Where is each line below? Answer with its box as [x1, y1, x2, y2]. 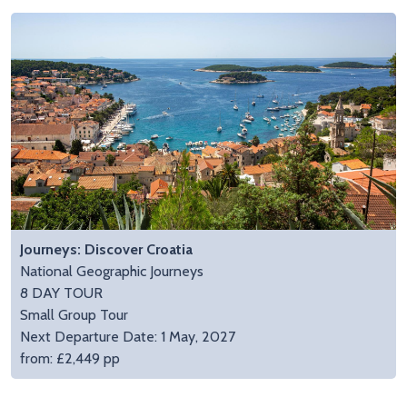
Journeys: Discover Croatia [20, 240, 193, 258]
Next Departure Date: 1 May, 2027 [20, 327, 235, 345]
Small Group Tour [20, 305, 128, 323]
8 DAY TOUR [20, 283, 103, 302]
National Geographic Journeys [20, 262, 203, 280]
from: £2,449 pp [20, 349, 120, 367]
